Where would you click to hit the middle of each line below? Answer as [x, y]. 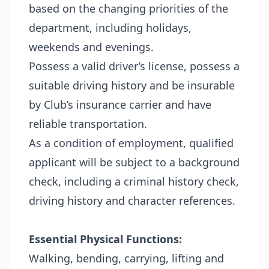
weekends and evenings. [91, 47]
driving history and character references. [132, 200]
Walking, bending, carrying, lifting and [126, 258]
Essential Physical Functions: [105, 239]
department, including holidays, [110, 27]
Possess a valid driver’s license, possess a [134, 66]
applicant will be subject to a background [134, 162]
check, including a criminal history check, [134, 181]
